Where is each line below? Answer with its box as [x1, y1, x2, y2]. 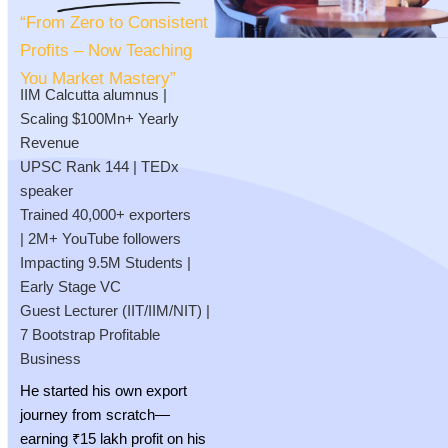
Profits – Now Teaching [20, 40, 192, 60]
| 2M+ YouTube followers [20, 231, 181, 248]
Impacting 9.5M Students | [20, 255, 191, 272]
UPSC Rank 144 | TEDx [20, 159, 179, 176]
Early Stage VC [20, 279, 121, 296]
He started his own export [20, 382, 187, 399]
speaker [20, 183, 77, 200]
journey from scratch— [20, 406, 170, 423]
